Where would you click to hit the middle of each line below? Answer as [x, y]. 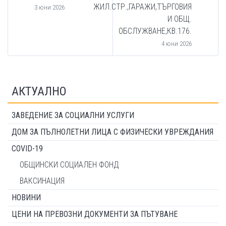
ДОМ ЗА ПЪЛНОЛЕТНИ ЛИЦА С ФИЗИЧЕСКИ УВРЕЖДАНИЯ [112, 132]
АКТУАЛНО [39, 91]
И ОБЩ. [180, 19]
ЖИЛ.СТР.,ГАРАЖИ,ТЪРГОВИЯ [143, 7]
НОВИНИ [26, 197]
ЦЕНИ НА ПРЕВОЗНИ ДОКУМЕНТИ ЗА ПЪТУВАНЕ [95, 214]
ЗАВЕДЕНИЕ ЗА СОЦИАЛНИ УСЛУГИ [73, 115]
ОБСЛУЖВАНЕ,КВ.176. [155, 31]
